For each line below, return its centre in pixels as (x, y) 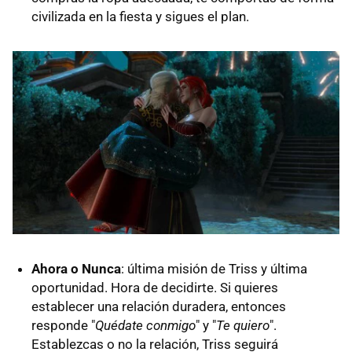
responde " (63, 326)
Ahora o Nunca (76, 269)
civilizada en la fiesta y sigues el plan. (140, 16)
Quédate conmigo (145, 326)
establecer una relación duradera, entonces (159, 307)
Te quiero (243, 326)
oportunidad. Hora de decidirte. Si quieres (155, 288)
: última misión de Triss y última (214, 269)
